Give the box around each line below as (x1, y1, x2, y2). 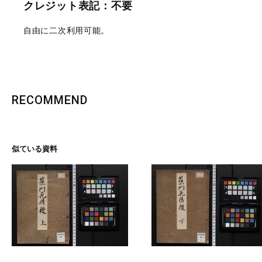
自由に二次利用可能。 (23, 26, 109, 35)
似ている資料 (12, 144, 57, 153)
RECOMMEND (12, 93, 88, 107)
